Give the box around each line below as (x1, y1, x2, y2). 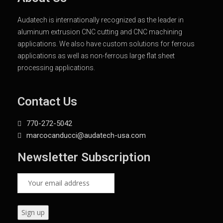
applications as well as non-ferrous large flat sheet (17, 52, 175, 60)
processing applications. (17, 64, 95, 72)
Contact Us (17, 95, 77, 109)
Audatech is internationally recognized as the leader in (17, 16, 184, 24)
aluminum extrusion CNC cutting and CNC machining (17, 28, 182, 36)
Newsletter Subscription (17, 150, 150, 165)
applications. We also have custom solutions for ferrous (17, 40, 195, 48)
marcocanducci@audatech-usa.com (26, 131, 146, 140)
